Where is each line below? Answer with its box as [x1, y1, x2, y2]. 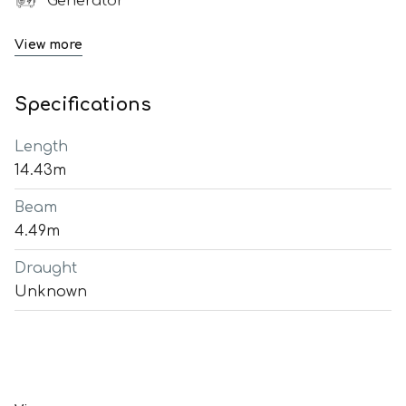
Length [14, 139, 68, 155]
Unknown [14, 284, 87, 300]
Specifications [14, 94, 151, 115]
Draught [14, 260, 77, 276]
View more [14, 38, 82, 52]
